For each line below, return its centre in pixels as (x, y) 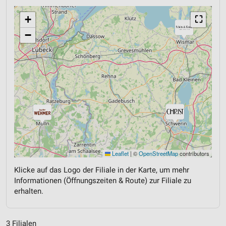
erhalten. (29, 191)
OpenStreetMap (158, 153)
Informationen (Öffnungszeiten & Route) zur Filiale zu (103, 180)
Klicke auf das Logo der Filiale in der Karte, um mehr (102, 170)
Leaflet (120, 153)
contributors (194, 153)
